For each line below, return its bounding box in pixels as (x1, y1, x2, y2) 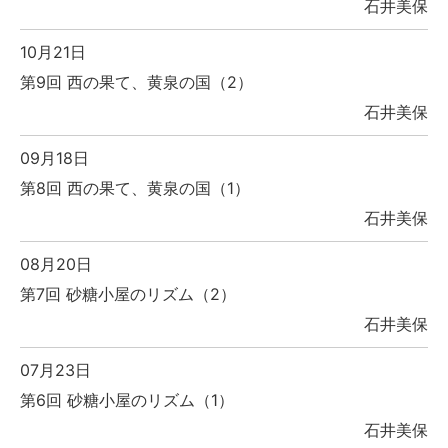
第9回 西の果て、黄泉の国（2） (20, 72, 253, 93)
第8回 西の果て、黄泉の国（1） (20, 178, 250, 199)
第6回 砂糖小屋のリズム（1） (20, 390, 234, 411)
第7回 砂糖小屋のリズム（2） (20, 284, 236, 305)
